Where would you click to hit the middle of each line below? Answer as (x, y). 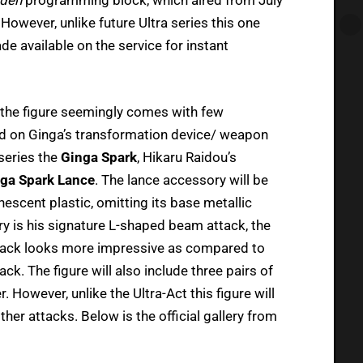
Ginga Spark (99, 157)
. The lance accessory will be (181, 179)
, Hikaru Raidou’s (187, 157)
